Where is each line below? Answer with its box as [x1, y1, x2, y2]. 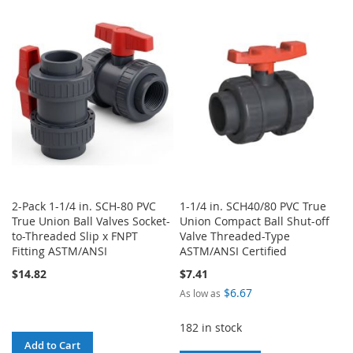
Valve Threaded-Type [180, 229, 291, 244]
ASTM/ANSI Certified [180, 243, 288, 259]
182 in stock [180, 320, 243, 336]
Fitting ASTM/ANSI [12, 243, 107, 259]
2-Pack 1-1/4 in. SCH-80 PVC [12, 199, 156, 214]
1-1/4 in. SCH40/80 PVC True [180, 199, 327, 214]
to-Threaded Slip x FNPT [12, 229, 138, 244]
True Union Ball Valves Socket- [12, 214, 170, 229]
